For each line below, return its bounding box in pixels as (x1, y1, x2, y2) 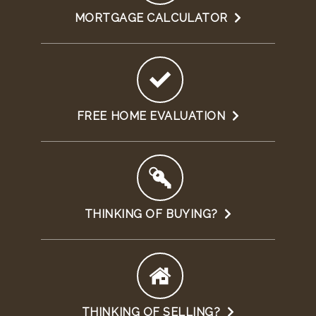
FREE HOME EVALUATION (76, 109, 232, 123)
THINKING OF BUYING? (84, 207, 224, 221)
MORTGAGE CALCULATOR (74, 11, 234, 25)
